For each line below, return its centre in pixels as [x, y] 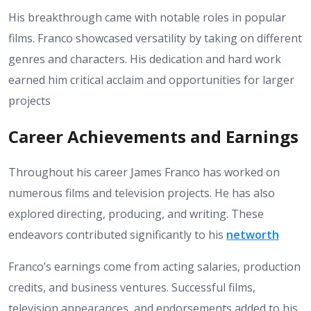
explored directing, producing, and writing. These [136, 214]
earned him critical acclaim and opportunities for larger [151, 80]
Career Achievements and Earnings [153, 137]
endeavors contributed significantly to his [117, 235]
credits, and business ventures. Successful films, [132, 288]
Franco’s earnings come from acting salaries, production [154, 267]
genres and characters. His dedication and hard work [145, 59]
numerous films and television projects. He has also [142, 193]
